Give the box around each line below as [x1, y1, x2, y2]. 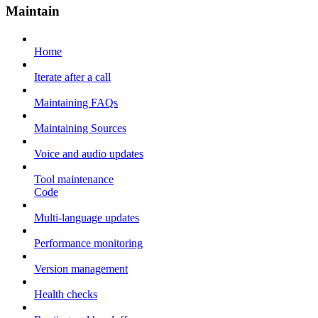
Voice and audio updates [34, 148, 143, 160]
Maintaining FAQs [34, 97, 118, 109]
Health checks [34, 288, 97, 301]
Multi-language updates [34, 212, 139, 224]
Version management [34, 263, 128, 275]
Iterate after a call [34, 71, 111, 84]
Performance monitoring [34, 237, 143, 250]
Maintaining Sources [34, 122, 126, 135]
